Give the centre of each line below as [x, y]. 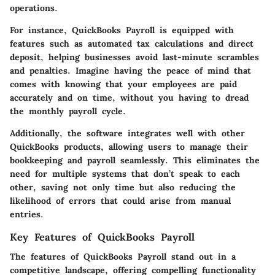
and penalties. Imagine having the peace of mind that [130, 71]
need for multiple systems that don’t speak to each [125, 174]
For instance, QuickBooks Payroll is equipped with [122, 30]
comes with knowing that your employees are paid [123, 84]
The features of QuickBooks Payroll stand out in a [123, 257]
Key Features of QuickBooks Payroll [102, 237]
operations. [34, 8]
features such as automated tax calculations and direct [132, 44]
